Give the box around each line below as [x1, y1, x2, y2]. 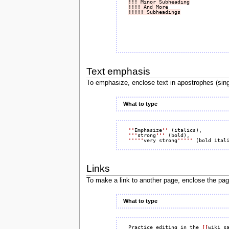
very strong [143, 137, 177, 143]
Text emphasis [86, 65, 150, 77]
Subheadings [143, 9, 180, 15]
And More [140, 4, 168, 10]
